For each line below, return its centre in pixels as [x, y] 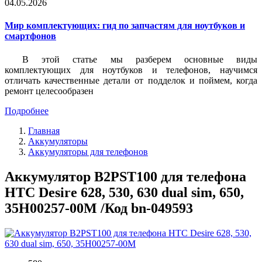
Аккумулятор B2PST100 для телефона [125, 176]
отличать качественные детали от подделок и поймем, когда [131, 80]
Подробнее [27, 111]
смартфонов [30, 36]
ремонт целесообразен [49, 91]
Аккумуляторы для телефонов [88, 151]
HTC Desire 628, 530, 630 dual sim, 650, [124, 192]
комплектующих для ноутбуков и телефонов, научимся [131, 70]
